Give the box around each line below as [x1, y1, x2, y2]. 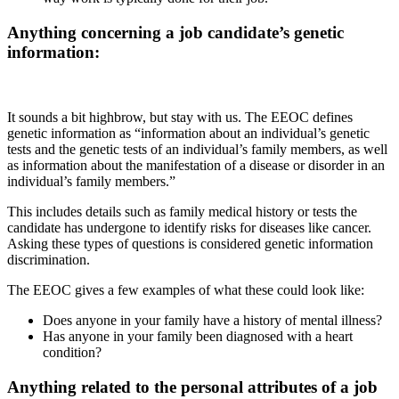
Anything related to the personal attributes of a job [7, 377, 378, 396]
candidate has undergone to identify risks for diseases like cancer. [7, 219, 371, 235]
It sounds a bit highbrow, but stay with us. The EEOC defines [7, 109, 353, 125]
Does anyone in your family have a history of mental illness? [43, 312, 382, 328]
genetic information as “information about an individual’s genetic [7, 125, 370, 141]
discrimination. [7, 251, 90, 267]
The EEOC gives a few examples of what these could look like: [7, 281, 364, 297]
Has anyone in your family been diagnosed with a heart [43, 328, 353, 344]
